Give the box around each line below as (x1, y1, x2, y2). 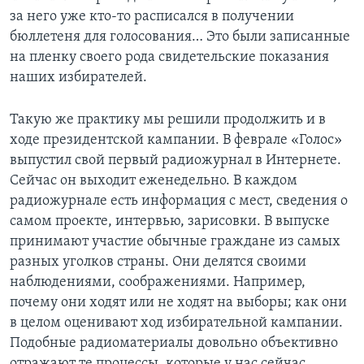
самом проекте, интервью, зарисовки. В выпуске (10, 213, 330, 229)
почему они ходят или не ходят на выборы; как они (10, 294, 347, 310)
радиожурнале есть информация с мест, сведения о (10, 193, 348, 209)
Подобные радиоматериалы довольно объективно (10, 335, 338, 351)
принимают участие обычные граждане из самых (10, 233, 340, 249)
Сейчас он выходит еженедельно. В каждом (10, 172, 297, 188)
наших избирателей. (10, 69, 147, 85)
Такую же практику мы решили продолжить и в (10, 111, 326, 128)
